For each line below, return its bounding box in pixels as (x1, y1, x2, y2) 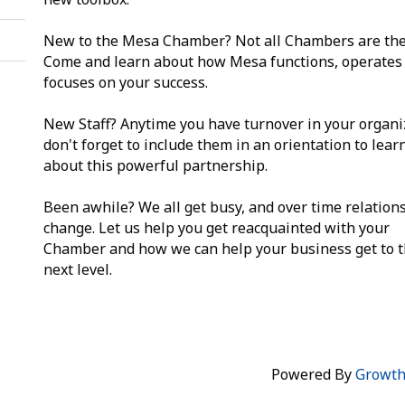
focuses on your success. (43, 71, 209, 92)
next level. (43, 259, 113, 279)
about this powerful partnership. (43, 155, 268, 175)
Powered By (271, 363, 356, 384)
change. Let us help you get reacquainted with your (43, 217, 391, 238)
